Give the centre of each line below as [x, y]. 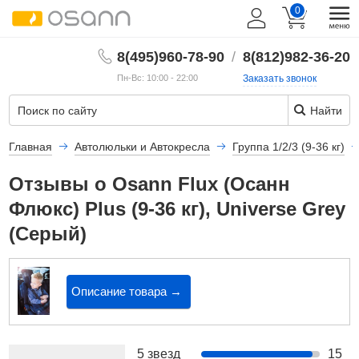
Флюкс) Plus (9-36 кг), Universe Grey [177, 209]
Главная [31, 147]
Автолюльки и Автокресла [143, 147]
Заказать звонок [279, 79]
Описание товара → [127, 291]
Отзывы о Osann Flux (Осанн [150, 184]
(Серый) [48, 234]
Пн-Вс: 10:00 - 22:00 [157, 78]
